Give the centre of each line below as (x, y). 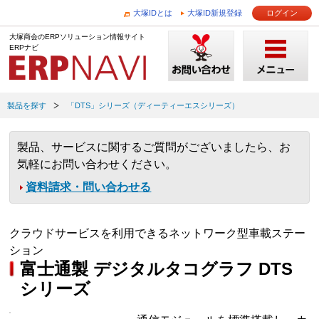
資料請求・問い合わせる (89, 187)
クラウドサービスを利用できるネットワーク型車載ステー (158, 234)
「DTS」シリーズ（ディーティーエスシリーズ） (153, 105)
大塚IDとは (153, 13)
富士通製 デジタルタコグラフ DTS (157, 269)
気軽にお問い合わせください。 (97, 164)
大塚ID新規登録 (215, 13)
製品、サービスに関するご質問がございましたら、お (154, 147)
